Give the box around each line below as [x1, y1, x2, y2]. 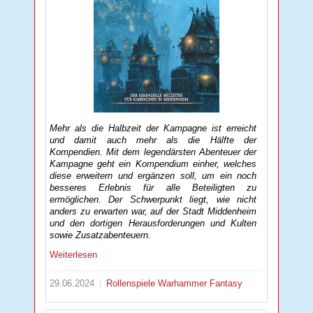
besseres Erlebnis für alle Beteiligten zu [50, 182, 256, 193]
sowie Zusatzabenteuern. [50, 229, 152, 240]
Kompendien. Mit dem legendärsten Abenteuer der [50, 146, 256, 157]
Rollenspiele [106, 278, 159, 289]
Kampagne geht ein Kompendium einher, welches [50, 158, 256, 169]
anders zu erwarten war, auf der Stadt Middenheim [50, 205, 256, 217]
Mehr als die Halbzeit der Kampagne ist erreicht [50, 122, 256, 133]
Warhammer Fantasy [158, 278, 243, 289]
